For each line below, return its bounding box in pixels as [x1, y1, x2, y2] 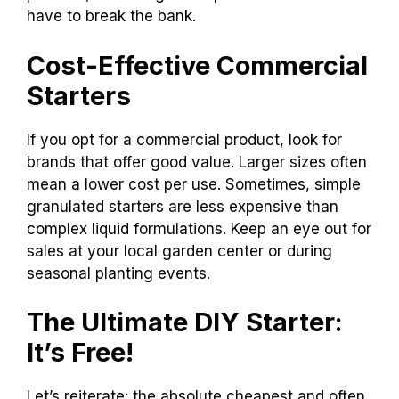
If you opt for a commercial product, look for [27, 130, 342, 149]
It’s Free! [27, 337, 134, 369]
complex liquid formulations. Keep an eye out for [27, 219, 371, 238]
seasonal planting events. [27, 264, 210, 282]
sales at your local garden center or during [27, 241, 332, 260]
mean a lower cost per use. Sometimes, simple [27, 175, 361, 193]
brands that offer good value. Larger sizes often [27, 152, 367, 171]
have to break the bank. [27, 7, 196, 26]
